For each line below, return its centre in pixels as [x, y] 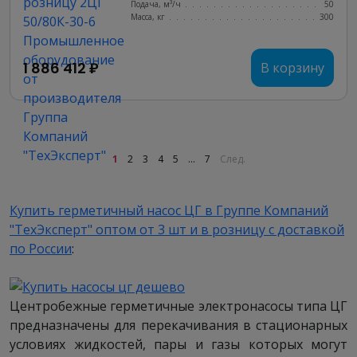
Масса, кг [148, 17]
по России [41, 249]
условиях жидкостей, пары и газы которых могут [178, 344]
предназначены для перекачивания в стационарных [178, 325]
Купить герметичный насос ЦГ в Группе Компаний [169, 210]
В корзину [292, 68]
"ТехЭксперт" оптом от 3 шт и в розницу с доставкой [177, 229]
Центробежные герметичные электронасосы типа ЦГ [178, 306]
